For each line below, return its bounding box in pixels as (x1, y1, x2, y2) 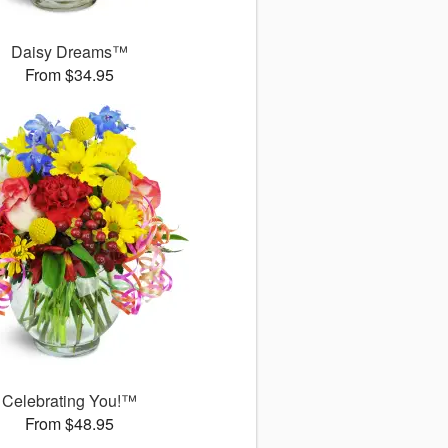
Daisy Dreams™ (10, 40, 128, 64)
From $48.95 (24, 412, 114, 436)
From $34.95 (24, 63, 114, 87)
